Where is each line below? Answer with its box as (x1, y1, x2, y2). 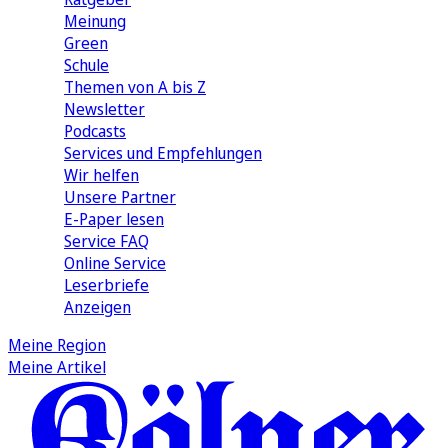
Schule (64, 53, 109, 76)
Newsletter (64, 97, 145, 120)
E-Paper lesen (64, 207, 164, 230)
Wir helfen (64, 163, 139, 186)
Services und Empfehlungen (64, 141, 262, 164)
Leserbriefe (64, 273, 149, 296)
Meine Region (8, 333, 106, 356)
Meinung (64, 9, 126, 32)
